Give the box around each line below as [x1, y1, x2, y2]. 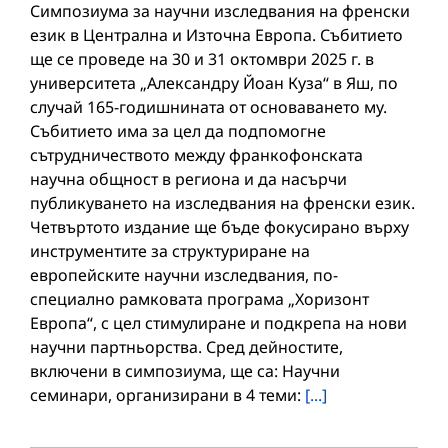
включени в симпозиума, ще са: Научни [30, 359, 340, 382]
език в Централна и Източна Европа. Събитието [30, 23, 403, 46]
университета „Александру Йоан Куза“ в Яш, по [30, 71, 398, 94]
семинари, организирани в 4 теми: [30, 383, 305, 406]
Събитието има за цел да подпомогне [30, 119, 326, 142]
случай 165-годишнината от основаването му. [30, 95, 387, 118]
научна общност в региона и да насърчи [30, 167, 347, 190]
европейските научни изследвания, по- [30, 263, 338, 286]
